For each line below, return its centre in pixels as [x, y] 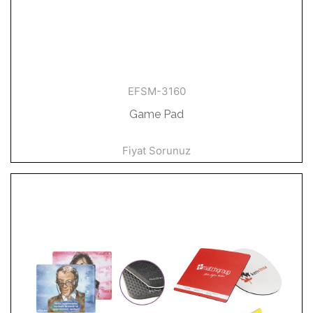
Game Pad [156, 114]
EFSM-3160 [156, 91]
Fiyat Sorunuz [156, 151]
